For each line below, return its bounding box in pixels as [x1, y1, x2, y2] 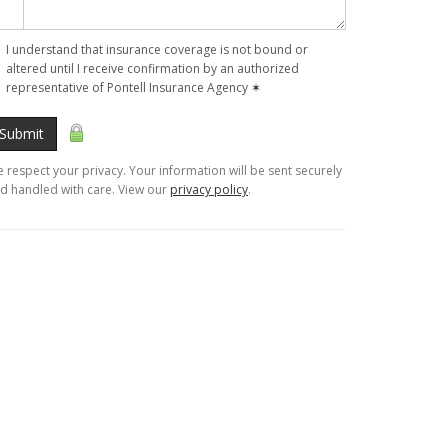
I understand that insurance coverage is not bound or [6, 41, 308, 58]
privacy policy [170, 181, 248, 198]
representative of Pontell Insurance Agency [6, 79, 251, 96]
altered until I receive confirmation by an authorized [6, 60, 299, 77]
